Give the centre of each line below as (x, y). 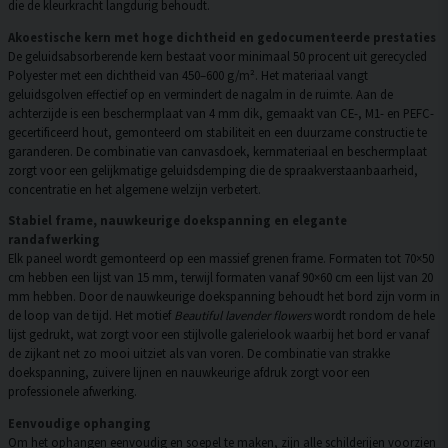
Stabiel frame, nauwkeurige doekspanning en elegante (177, 220)
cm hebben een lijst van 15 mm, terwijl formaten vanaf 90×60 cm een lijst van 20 (220, 277)
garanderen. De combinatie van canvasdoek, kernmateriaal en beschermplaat (217, 150)
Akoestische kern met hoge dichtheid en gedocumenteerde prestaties (222, 36)
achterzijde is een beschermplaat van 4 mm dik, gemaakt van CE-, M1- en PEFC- (221, 112)
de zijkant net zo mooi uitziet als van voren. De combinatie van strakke (199, 353)
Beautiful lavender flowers (242, 315)
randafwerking (54, 239)
